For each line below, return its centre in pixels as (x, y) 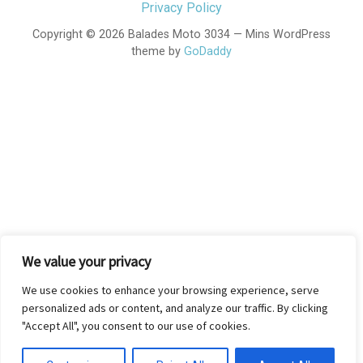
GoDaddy (208, 51)
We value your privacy (86, 261)
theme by (158, 51)
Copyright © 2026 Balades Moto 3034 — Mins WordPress (181, 34)
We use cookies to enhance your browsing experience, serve (171, 290)
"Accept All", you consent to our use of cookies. (136, 326)
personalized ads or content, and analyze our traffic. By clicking (175, 308)
